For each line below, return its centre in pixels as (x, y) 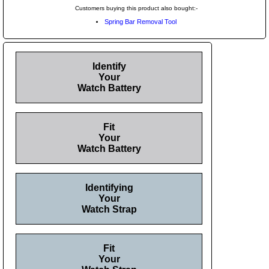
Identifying (109, 187)
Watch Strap (109, 209)
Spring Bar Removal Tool (140, 21)
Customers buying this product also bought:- (136, 8)
